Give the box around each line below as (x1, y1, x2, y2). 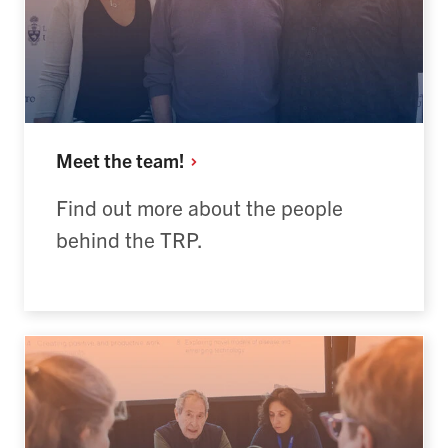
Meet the (56, 146, 136, 172)
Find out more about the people (56, 194, 343, 220)
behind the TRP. (56, 226, 203, 252)
